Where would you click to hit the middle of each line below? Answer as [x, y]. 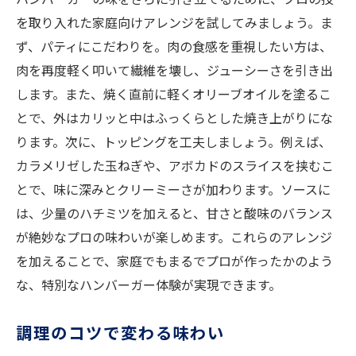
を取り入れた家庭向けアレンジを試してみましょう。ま [174, 23]
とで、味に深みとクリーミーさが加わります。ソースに [173, 190]
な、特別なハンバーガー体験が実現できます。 [149, 285]
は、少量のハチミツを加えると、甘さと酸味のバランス [174, 213]
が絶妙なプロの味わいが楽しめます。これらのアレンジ [174, 237]
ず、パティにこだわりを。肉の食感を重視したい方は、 [174, 46]
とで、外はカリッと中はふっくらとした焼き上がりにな [174, 118]
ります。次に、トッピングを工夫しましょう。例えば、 [174, 142]
